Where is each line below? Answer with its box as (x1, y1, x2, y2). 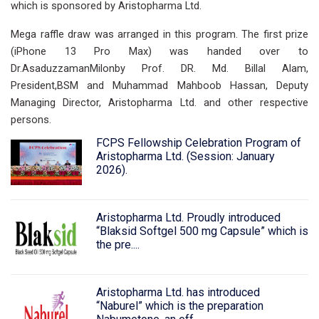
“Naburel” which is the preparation (95, 298, 263, 313)
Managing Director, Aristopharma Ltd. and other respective (11, 96, 308, 109)
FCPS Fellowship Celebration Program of (95, 136, 301, 150)
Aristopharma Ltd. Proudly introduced (95, 210, 281, 224)
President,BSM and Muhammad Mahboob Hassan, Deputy (11, 79, 308, 92)
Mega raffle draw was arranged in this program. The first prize (11, 28, 308, 41)
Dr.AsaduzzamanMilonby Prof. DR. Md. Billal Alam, (11, 62, 308, 75)
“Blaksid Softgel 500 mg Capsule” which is (95, 224, 308, 238)
